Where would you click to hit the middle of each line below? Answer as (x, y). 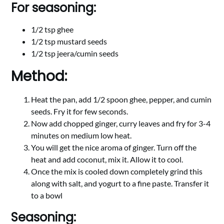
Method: (39, 76)
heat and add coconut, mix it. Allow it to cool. (107, 159)
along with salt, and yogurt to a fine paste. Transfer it (120, 183)
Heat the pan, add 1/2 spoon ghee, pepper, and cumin (121, 99)
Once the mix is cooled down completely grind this (117, 171)
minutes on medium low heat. (81, 135)
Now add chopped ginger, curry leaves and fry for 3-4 (121, 123)
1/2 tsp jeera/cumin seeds (75, 53)
